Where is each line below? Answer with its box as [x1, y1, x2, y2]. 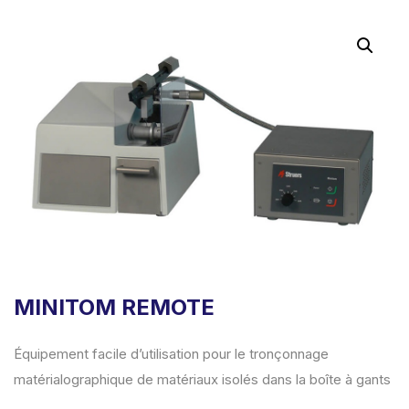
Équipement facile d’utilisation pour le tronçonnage [14, 345, 329, 363]
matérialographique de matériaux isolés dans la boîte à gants [14, 371, 391, 389]
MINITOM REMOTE [14, 294, 215, 321]
